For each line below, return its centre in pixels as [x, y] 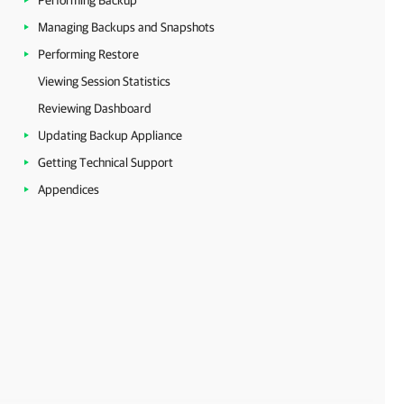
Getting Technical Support [106, 162]
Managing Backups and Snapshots [126, 27]
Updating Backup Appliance [110, 135]
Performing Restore [88, 54]
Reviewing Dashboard [95, 108]
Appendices [69, 189]
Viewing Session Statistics [104, 81]
